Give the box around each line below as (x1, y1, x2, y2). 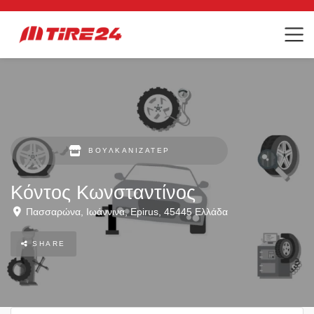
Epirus (130, 206, 158, 218)
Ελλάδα (195, 206, 228, 218)
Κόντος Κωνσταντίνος (11, 182, 196, 204)
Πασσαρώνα (26, 206, 81, 218)
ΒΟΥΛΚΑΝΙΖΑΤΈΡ (88, 146, 170, 155)
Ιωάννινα (86, 206, 125, 218)
